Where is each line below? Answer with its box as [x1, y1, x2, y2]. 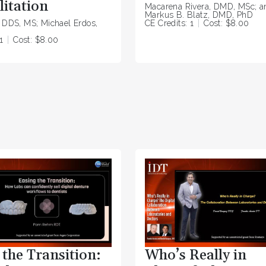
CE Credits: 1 [145, 18, 194, 28]
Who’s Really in [145, 246, 246, 265]
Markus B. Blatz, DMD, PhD [145, 10, 253, 20]
